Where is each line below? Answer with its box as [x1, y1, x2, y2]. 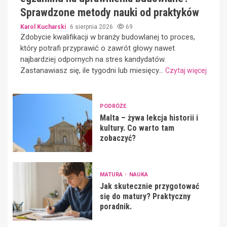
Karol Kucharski [20, 23, 67, 31]
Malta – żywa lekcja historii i [99, 112, 198, 123]
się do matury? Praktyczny [99, 191, 191, 201]
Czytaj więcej [165, 66, 207, 75]
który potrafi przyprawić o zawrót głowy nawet [20, 44, 175, 53]
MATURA [99, 171, 124, 178]
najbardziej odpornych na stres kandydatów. [20, 55, 166, 64]
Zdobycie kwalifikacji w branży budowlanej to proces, [20, 32, 195, 42]
